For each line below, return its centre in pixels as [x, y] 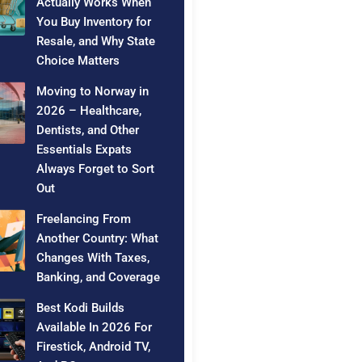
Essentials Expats [84, 150]
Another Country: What [98, 239]
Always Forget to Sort [96, 169]
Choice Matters [78, 61]
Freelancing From [84, 219]
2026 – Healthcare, [89, 111]
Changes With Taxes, [93, 258]
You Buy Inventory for [94, 22]
